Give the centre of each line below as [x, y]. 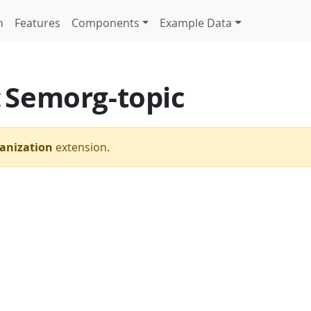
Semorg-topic [95, 97]
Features [37, 23]
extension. [81, 147]
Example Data [196, 23]
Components [105, 23]
